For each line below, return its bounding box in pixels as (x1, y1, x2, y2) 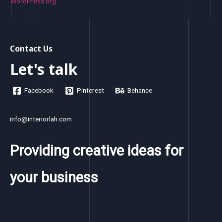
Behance (127, 86, 153, 95)
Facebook (24, 86, 54, 95)
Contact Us (10, 43, 53, 55)
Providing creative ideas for (10, 142, 183, 160)
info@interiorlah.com (10, 115, 72, 123)
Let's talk (10, 59, 77, 80)
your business (10, 169, 98, 186)
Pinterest (77, 86, 105, 95)
